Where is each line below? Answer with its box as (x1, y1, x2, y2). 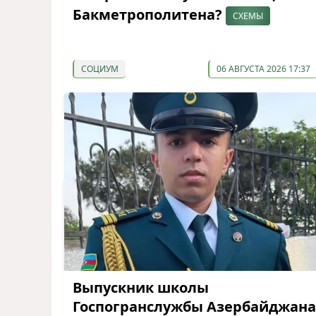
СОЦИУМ (81, 63, 119, 75)
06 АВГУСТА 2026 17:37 (216, 63, 310, 75)
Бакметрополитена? (73, 5, 226, 24)
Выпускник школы (73, 277, 209, 297)
